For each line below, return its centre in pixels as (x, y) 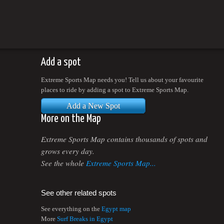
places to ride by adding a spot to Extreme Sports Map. (115, 90)
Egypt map (116, 209)
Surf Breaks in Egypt (85, 219)
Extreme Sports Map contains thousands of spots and (124, 139)
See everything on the (71, 209)
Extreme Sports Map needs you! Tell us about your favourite (122, 80)
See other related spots (79, 193)
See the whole (63, 163)
